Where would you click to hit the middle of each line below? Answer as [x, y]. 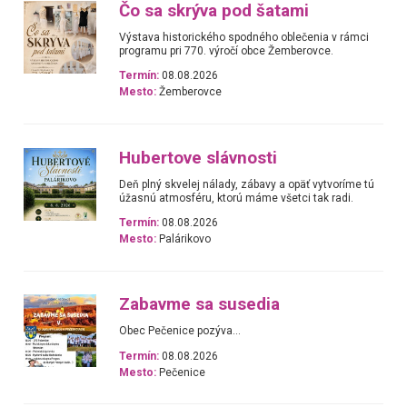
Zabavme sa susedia [200, 305]
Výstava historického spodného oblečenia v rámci [244, 38]
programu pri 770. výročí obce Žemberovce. [227, 51]
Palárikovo [184, 239]
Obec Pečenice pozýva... [180, 331]
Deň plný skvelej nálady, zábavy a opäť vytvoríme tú [247, 184]
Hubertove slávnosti [199, 158]
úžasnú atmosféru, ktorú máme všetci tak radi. [237, 198]
